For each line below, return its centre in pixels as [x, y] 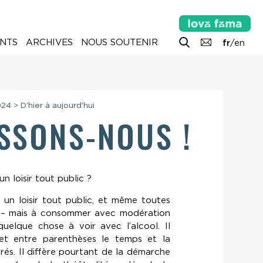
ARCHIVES [49, 42]
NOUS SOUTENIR [119, 42]
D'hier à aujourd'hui [58, 105]
